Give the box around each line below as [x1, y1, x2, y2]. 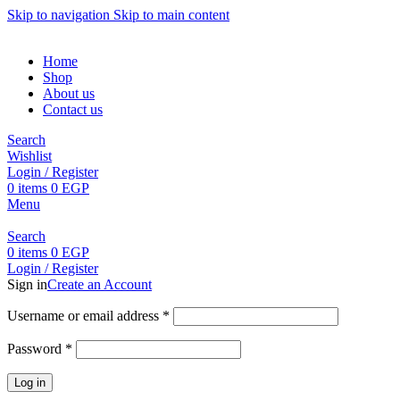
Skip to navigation [7, 7, 113, 22]
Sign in [7, 277, 47, 292]
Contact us [43, 102, 103, 117]
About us [43, 86, 95, 101]
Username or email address [7, 308, 162, 323]
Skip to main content [113, 7, 229, 22]
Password [7, 341, 65, 356]
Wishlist [7, 148, 52, 163]
